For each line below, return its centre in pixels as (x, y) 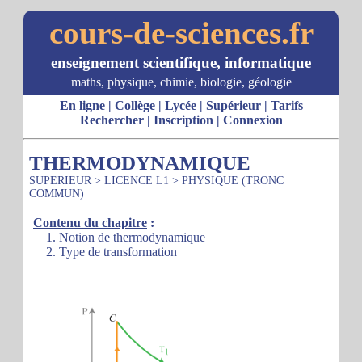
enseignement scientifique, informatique (181, 63)
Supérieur (233, 105)
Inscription (183, 120)
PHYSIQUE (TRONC (233, 181)
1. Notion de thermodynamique (119, 237)
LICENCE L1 (137, 181)
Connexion (253, 120)
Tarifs (286, 105)
